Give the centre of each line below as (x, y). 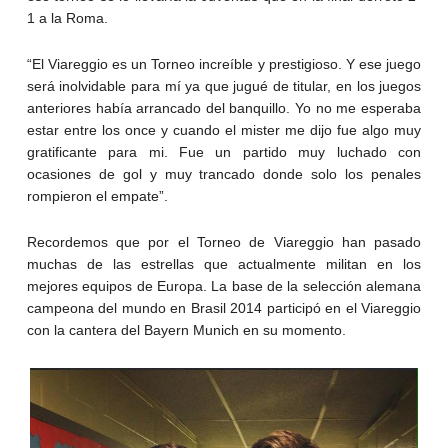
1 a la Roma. (67, 17)
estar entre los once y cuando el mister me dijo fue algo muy (224, 129)
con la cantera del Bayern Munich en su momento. (186, 329)
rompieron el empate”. (97, 195)
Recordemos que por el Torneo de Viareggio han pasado (224, 241)
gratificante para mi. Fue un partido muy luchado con (224, 151)
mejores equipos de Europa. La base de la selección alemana (224, 285)
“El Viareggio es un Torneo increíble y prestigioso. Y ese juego (224, 63)
